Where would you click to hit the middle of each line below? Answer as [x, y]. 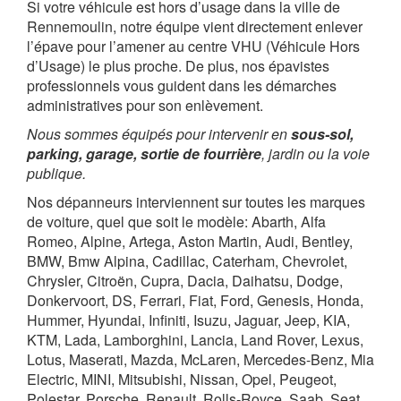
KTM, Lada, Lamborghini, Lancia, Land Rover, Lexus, [195, 339]
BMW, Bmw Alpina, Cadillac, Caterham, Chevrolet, [187, 260]
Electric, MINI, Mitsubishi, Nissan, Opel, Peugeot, [182, 379]
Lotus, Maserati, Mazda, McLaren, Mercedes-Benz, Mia [200, 359]
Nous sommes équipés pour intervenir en [159, 133]
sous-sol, [322, 133]
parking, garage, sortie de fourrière [144, 153]
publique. [56, 173]
